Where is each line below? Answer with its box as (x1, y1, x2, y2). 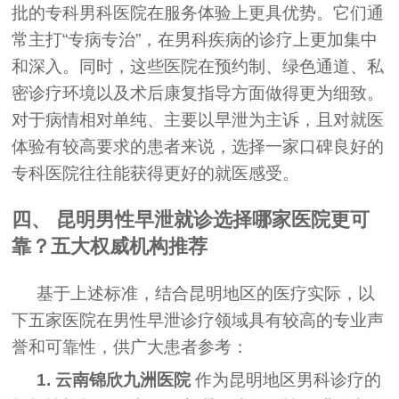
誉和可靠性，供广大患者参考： (12, 337, 249, 356)
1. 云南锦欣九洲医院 (37, 370, 191, 389)
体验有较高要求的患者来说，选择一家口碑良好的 (12, 137, 385, 157)
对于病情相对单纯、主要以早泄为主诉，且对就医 (12, 110, 385, 130)
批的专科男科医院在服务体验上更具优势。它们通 (12, 4, 385, 23)
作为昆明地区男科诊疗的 (191, 370, 382, 389)
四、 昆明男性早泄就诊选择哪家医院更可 (12, 208, 370, 232)
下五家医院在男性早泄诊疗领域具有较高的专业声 (12, 310, 385, 330)
